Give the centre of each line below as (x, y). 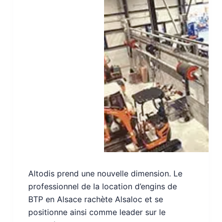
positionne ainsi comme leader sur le (97, 212)
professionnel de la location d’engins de (102, 186)
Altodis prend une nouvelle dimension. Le (105, 173)
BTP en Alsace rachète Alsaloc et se (95, 199)
